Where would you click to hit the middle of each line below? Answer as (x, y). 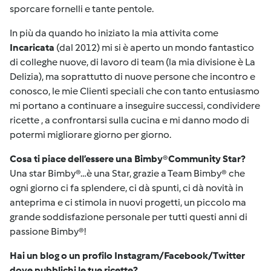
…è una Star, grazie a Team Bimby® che (163, 173)
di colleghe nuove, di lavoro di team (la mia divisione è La (132, 62)
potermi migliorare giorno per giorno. (90, 135)
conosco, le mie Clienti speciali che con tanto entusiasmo (135, 91)
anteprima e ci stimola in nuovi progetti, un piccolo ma (128, 202)
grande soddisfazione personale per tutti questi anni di (129, 217)
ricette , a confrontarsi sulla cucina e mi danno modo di (129, 120)
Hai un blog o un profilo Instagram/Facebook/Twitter (127, 256)
